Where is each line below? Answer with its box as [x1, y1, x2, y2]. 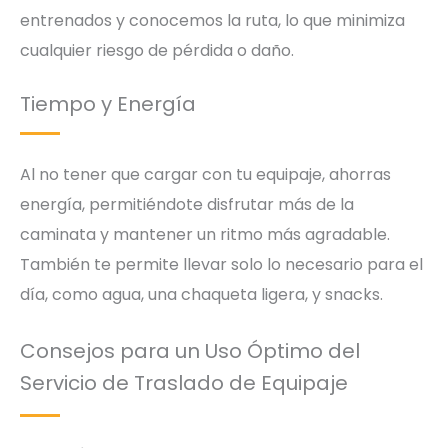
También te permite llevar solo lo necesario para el [20, 252, 423, 276]
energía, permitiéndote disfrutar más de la [20, 192, 354, 216]
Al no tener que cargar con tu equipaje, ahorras [20, 162, 391, 186]
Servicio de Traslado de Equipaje [20, 369, 348, 398]
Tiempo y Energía [20, 89, 196, 118]
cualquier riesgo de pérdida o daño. [20, 39, 294, 63]
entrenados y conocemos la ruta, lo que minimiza [20, 9, 405, 33]
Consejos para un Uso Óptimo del [20, 337, 360, 366]
